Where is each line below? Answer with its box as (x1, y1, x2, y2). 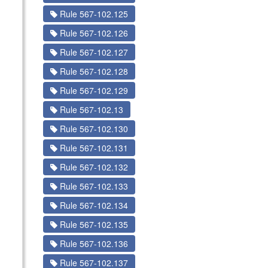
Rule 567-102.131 (57, 142, 128, 154)
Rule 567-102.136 (57, 237, 128, 249)
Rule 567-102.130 (57, 123, 128, 135)
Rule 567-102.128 (57, 65, 128, 77)
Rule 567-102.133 (57, 180, 128, 192)
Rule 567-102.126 (57, 27, 128, 39)
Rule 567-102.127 (57, 46, 128, 58)
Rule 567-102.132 (57, 161, 128, 173)
